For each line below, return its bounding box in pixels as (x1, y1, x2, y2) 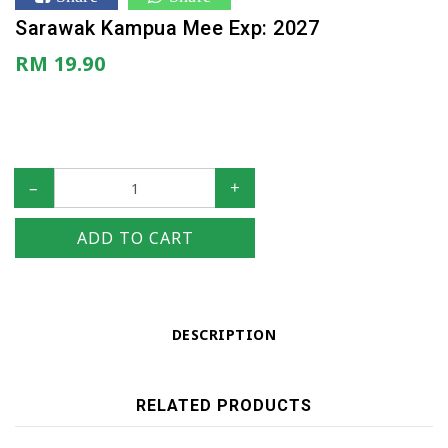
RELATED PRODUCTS (136, 396, 312, 415)
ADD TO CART (76, 227, 194, 249)
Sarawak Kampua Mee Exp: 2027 (15, 16, 319, 40)
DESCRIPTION (171, 325, 277, 344)
